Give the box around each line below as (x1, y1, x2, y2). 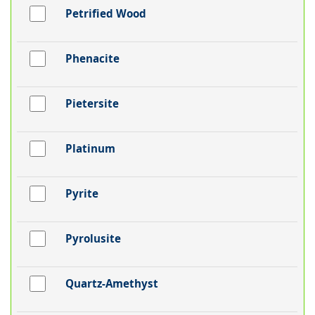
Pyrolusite (65, 231, 121, 246)
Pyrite (65, 186, 98, 201)
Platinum (65, 141, 115, 156)
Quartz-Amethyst (65, 276, 158, 291)
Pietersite (65, 96, 119, 111)
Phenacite (65, 51, 120, 66)
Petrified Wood (65, 6, 146, 21)
